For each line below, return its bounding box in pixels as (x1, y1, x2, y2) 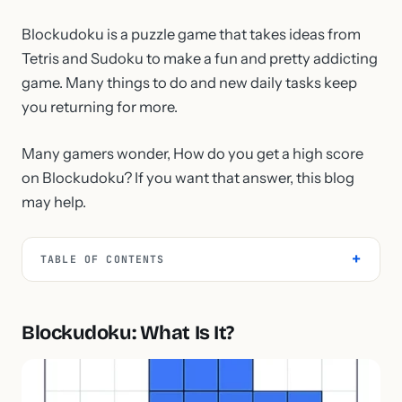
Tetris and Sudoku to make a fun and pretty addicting (22, 49, 378, 68)
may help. (22, 192, 86, 211)
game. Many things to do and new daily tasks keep (22, 74, 357, 92)
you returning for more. (22, 98, 180, 117)
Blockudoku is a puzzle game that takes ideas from (22, 25, 361, 44)
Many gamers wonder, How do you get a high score (22, 144, 363, 162)
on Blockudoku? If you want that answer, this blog (22, 168, 354, 187)
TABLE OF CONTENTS (40, 251, 165, 266)
